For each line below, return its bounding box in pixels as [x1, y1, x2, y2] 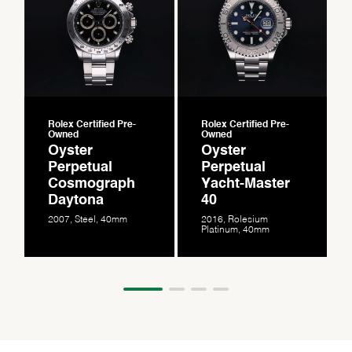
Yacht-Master [200, 177, 290, 192]
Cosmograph [48, 177, 136, 192]
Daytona [48, 193, 104, 208]
